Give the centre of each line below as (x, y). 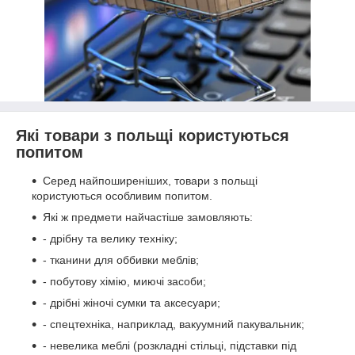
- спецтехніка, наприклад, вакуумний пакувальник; (174, 324)
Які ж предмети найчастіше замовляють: (148, 217)
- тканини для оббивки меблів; (121, 260)
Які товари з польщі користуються (153, 136)
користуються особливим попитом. (122, 195)
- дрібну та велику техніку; (110, 238)
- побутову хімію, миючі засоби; (124, 281)
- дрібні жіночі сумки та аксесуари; (132, 302)
